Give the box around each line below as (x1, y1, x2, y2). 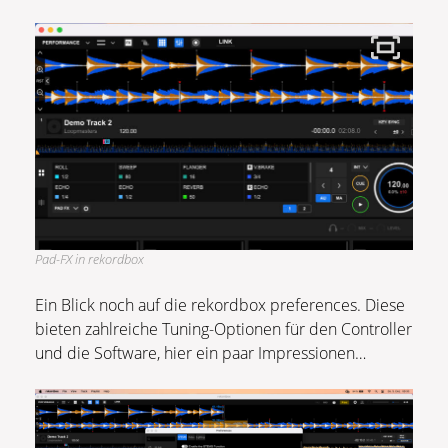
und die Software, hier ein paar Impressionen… (35, 342, 366, 365)
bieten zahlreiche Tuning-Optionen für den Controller (35, 318, 412, 341)
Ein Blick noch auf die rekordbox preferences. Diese (35, 294, 405, 317)
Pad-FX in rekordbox (35, 250, 144, 269)
